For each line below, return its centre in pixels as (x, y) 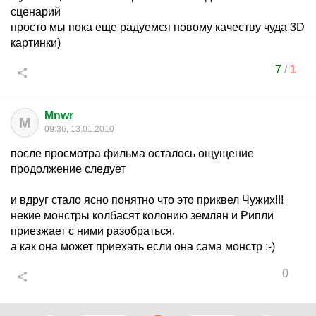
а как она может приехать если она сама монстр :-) (143, 247)
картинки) (36, 43)
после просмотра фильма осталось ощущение (132, 153)
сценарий (36, 12)
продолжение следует (68, 169)
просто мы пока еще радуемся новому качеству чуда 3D (158, 27)
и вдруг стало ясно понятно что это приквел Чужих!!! (147, 200)
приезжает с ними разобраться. (93, 231)
